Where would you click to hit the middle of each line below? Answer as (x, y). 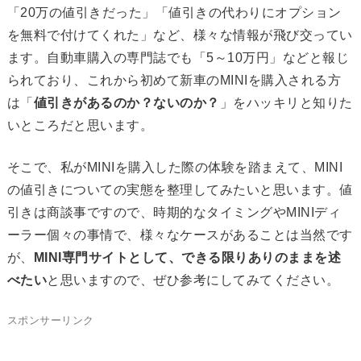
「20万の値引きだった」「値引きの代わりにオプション (174, 13)
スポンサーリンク (50, 321)
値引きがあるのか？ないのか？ (127, 103)
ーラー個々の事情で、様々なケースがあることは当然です (180, 235)
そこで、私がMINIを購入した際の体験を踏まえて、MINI (175, 168)
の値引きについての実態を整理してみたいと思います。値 (180, 190)
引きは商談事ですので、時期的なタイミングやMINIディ (174, 213)
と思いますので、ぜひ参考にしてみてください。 (193, 280)
